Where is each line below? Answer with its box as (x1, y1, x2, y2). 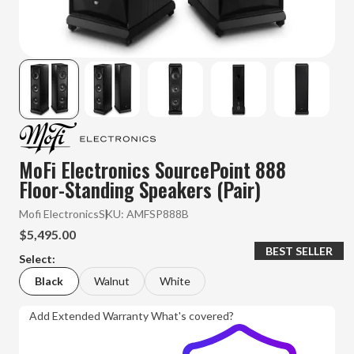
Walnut (94, 274, 130, 288)
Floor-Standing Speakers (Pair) (19, 175, 261, 205)
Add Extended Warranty (29, 309, 149, 323)
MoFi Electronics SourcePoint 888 (19, 155, 286, 185)
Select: (19, 252, 55, 266)
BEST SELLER (265, 244, 333, 258)
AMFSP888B (126, 207, 189, 221)
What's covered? (151, 309, 234, 323)
